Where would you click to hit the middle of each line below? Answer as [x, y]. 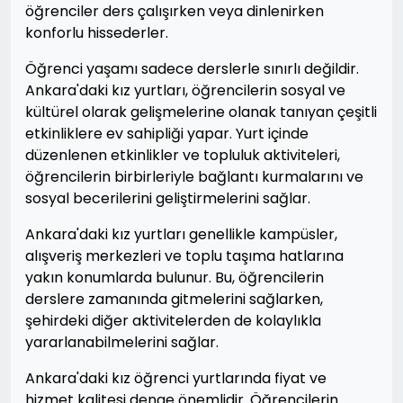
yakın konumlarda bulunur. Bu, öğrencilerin [175, 278]
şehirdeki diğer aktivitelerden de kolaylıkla [173, 321]
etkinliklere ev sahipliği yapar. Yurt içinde [167, 134]
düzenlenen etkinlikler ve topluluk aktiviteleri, [183, 155]
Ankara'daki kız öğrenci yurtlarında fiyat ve [176, 378]
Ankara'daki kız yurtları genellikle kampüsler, [181, 234]
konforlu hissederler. [97, 33]
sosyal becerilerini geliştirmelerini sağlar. [168, 198]
